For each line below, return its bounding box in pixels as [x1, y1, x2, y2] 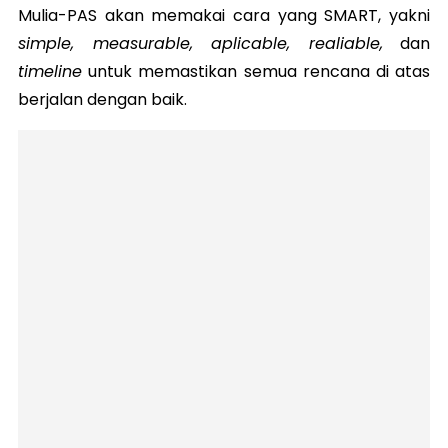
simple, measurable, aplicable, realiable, [18, 31, 383, 55]
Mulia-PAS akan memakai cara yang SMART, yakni [18, 3, 430, 27]
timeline [18, 59, 82, 83]
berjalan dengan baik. [18, 87, 187, 111]
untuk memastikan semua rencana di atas [82, 59, 430, 83]
